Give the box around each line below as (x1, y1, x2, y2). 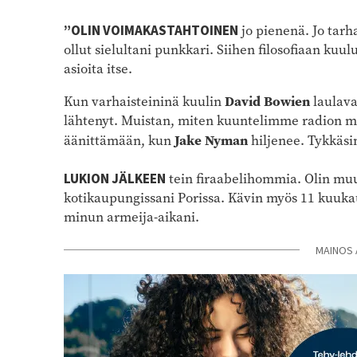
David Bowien (225, 91, 310, 111)
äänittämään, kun (64, 131, 175, 150)
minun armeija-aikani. (64, 207, 199, 226)
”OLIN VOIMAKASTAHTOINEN (64, 21, 238, 41)
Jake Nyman (175, 130, 248, 150)
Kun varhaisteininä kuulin (64, 92, 225, 111)
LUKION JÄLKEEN (64, 169, 166, 189)
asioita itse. (64, 59, 132, 78)
